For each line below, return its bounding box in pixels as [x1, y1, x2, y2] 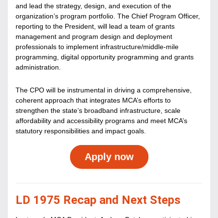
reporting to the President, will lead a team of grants [16, 22, 175, 30]
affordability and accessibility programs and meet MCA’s [16, 117, 187, 125]
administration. [16, 63, 63, 71]
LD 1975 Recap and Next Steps [16, 193, 181, 207]
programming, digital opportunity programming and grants [16, 53, 194, 61]
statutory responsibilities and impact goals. [16, 127, 146, 135]
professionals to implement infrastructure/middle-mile [16, 43, 179, 51]
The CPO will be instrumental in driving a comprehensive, [16, 86, 192, 94]
